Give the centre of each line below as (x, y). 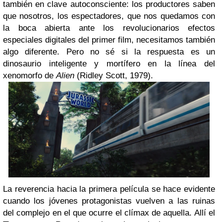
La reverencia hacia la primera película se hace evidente (109, 189)
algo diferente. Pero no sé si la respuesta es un (109, 52)
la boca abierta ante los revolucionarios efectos (109, 28)
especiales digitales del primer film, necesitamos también (109, 40)
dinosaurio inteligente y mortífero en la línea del (109, 63)
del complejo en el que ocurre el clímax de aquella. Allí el (109, 213)
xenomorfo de (29, 75)
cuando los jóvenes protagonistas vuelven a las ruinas (109, 201)
